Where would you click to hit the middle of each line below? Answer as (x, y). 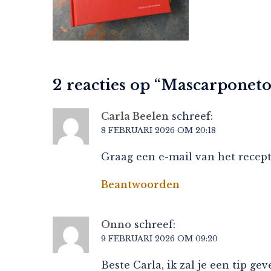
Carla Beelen (135, 116)
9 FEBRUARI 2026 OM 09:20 (159, 238)
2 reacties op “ (107, 85)
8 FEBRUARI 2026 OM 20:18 (158, 130)
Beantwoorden (140, 184)
